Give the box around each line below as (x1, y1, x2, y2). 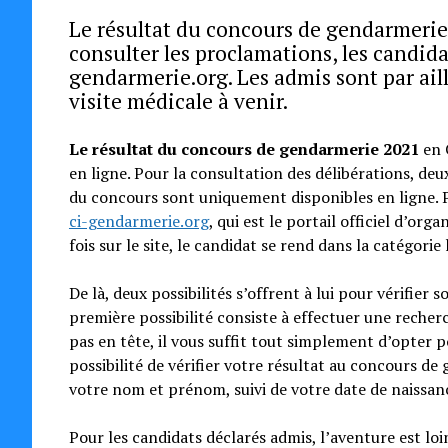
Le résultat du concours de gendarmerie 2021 (68, 138, 419, 160)
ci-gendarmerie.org (68, 210, 209, 232)
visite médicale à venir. (68, 87, 288, 115)
